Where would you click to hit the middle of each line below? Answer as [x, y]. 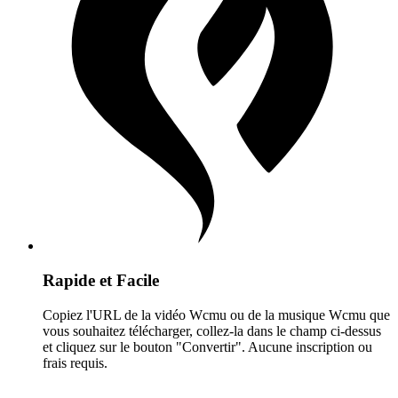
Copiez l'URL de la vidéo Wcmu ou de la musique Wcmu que [216, 314]
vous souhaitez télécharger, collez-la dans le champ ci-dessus [212, 330]
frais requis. [75, 362]
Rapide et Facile [101, 280]
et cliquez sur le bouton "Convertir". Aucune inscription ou [207, 346]
